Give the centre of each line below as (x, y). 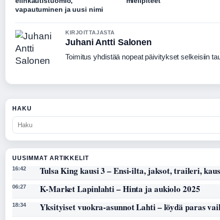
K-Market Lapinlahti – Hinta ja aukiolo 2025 (120, 189)
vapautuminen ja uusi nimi (59, 10)
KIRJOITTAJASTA (90, 33)
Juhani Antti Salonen (109, 42)
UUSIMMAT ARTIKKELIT (51, 158)
